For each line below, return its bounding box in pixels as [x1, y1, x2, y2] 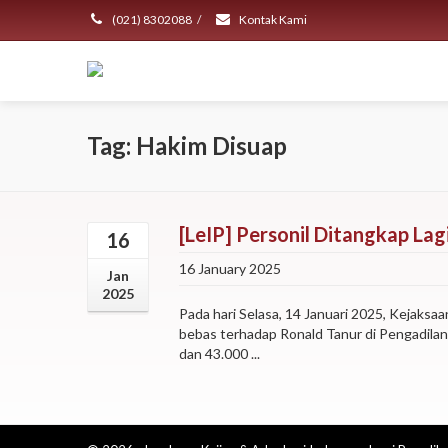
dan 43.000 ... [179, 345, 260, 362]
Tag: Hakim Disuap [87, 131, 287, 160]
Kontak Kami [237, 12, 307, 27]
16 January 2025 [179, 260, 281, 277]
